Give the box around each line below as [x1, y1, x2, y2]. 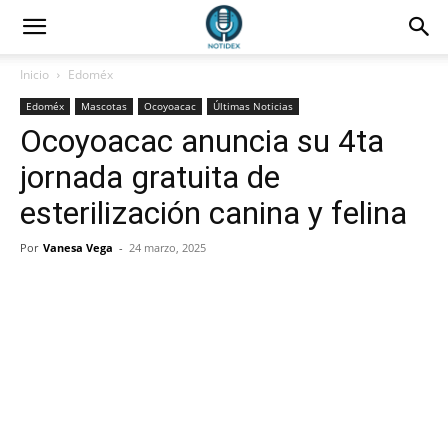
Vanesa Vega [43, 240, 113, 255]
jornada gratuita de [20, 158, 280, 196]
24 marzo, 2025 [129, 240, 206, 255]
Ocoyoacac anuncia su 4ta [20, 122, 384, 160]
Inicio [20, 66, 49, 83]
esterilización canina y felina [20, 194, 407, 232]
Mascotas [81, 99, 127, 113]
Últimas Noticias [213, 99, 293, 113]
